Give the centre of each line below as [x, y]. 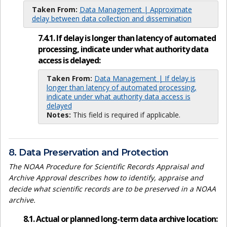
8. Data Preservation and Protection [89, 152]
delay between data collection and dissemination [111, 18]
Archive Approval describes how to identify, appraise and [106, 178]
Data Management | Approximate [136, 9]
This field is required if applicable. [125, 115]
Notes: [59, 115]
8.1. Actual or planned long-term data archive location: [120, 219]
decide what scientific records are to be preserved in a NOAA [112, 189]
